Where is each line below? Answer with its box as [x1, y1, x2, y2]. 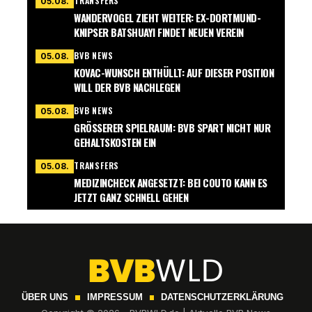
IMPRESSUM [86, 292, 143, 303]
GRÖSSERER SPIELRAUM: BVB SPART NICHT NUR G [74, 120, 270, 136]
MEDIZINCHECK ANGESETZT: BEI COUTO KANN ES [74, 175, 267, 191]
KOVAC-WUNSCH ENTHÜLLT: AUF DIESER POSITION [74, 65, 274, 81]
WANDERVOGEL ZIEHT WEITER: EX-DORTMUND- [74, 10, 260, 26]
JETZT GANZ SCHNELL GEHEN [74, 189, 188, 205]
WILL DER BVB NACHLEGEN [74, 79, 180, 95]
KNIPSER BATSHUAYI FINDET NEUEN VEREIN [74, 24, 244, 40]
